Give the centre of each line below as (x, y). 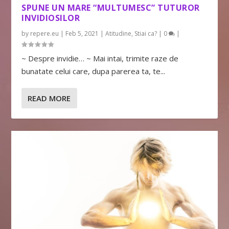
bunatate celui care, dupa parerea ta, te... (94, 71)
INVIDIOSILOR (51, 18)
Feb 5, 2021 (82, 33)
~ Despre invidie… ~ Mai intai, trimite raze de (100, 58)
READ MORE (49, 98)
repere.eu (45, 33)
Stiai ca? (146, 33)
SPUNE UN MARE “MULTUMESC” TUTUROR (111, 7)
